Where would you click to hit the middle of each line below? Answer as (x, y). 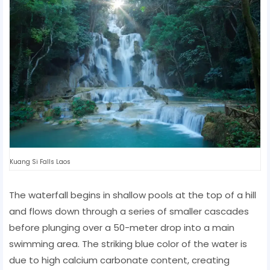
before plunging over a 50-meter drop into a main (122, 227)
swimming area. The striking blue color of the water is (128, 243)
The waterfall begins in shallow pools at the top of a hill (133, 195)
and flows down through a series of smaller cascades (129, 211)
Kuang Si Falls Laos (40, 162)
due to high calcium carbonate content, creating (119, 260)
